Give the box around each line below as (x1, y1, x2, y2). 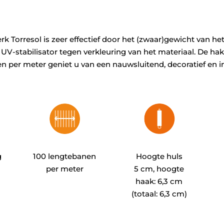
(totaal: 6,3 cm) (131, 189, 187, 199)
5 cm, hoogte (134, 164, 184, 174)
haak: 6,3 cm (135, 176, 183, 186)
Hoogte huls (135, 151, 182, 161)
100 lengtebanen (33, 151, 96, 161)
